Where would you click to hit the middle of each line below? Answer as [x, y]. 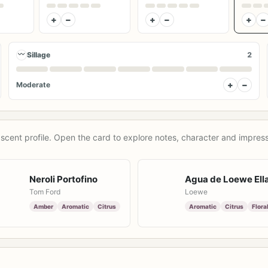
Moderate [33, 85]
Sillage [38, 55]
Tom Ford [45, 192]
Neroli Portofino [63, 179]
